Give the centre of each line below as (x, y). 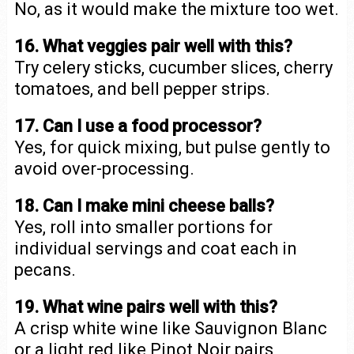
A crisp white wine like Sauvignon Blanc (170, 328)
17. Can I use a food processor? (137, 126)
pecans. (45, 269)
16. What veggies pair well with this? (153, 46)
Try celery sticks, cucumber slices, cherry (173, 67)
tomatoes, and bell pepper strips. (142, 88)
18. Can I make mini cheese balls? (144, 205)
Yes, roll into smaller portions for (143, 227)
